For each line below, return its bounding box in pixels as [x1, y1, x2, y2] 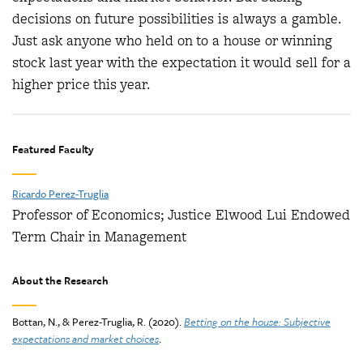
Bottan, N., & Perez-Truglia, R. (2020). [12, 314, 184, 331]
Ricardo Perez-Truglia [12, 186, 109, 203]
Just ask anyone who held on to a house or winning [12, 30, 332, 50]
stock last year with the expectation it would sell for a [12, 52, 351, 72]
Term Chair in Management [12, 227, 186, 247]
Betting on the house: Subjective [184, 314, 331, 331]
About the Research [12, 272, 109, 289]
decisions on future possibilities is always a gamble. [12, 8, 341, 28]
